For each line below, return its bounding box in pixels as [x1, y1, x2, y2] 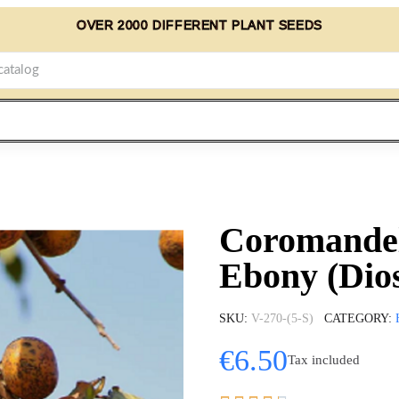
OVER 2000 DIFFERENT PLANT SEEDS [77, 18, 322, 32]
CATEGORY [324, 311, 388, 325]
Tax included [288, 353, 360, 368]
